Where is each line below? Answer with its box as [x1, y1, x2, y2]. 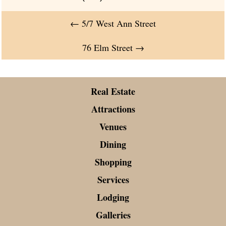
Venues [99, 120, 127, 134]
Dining [100, 138, 126, 151]
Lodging [97, 191, 129, 204]
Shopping [94, 155, 132, 169]
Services [97, 173, 129, 187]
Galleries [95, 208, 131, 222]
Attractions [91, 102, 135, 116]
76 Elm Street [82, 41, 135, 54]
